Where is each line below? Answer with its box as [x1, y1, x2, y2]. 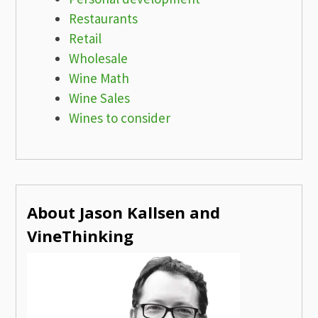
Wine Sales [69, 89, 131, 107]
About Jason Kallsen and [27, 201, 221, 224]
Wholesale [69, 50, 128, 67]
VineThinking [27, 224, 134, 247]
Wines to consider [69, 109, 171, 127]
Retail [69, 30, 102, 48]
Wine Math [69, 70, 130, 87]
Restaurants [69, 10, 138, 28]
